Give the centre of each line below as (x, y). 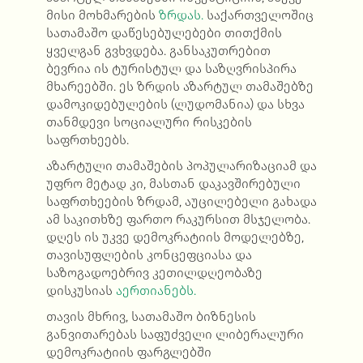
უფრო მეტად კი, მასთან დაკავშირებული (173, 184)
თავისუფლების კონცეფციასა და (149, 255)
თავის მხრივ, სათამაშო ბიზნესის (151, 317)
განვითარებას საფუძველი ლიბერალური (175, 335)
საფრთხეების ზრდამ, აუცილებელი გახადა (181, 202)
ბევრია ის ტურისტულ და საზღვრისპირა (171, 69)
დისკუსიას (81, 291)
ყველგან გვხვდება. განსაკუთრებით (158, 51)
